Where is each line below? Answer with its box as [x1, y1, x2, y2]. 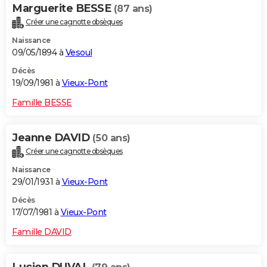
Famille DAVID [12, 226, 72, 238]
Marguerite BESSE [12, 2, 114, 15]
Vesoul [65, 47, 92, 58]
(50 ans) [92, 132, 131, 144]
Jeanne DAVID [12, 131, 92, 145]
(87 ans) [113, 3, 153, 15]
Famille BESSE [12, 97, 72, 108]
